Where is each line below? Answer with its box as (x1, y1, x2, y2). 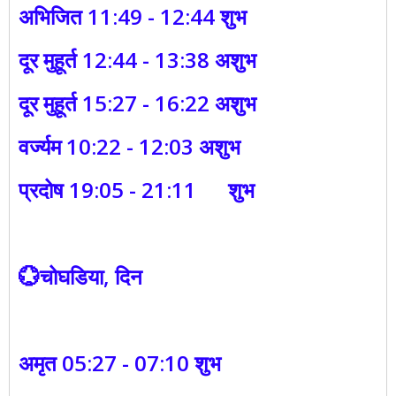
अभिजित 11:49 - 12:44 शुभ (19, 2, 247, 32)
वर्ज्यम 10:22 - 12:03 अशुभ (19, 132, 240, 162)
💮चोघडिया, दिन (19, 262, 142, 292)
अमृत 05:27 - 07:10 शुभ (19, 348, 221, 378)
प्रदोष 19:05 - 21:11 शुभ (19, 175, 255, 205)
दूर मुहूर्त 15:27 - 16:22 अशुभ (19, 88, 256, 118)
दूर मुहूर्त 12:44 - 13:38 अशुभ (19, 45, 256, 75)
